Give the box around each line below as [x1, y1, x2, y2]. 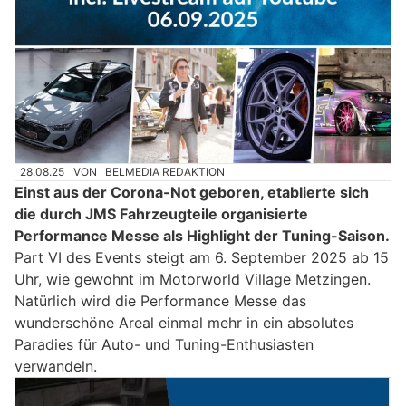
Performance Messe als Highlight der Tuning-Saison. [14, 227, 390, 246]
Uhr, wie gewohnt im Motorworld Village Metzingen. [14, 270, 371, 289]
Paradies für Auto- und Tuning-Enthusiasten [14, 335, 314, 354]
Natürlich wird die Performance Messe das [14, 292, 306, 311]
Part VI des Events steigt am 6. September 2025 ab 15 [14, 248, 389, 267]
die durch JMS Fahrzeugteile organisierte [14, 205, 308, 224]
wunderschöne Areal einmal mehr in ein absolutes [14, 314, 353, 333]
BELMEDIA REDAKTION [105, 165, 226, 179]
